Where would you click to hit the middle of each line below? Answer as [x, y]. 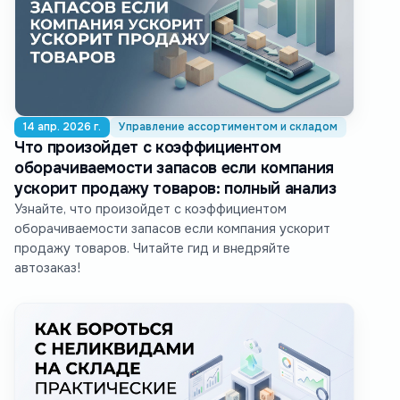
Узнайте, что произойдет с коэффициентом [150, 208]
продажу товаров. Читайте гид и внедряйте [152, 248]
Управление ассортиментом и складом [228, 126]
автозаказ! [47, 267]
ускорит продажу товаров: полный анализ [175, 188]
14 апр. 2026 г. [62, 126]
